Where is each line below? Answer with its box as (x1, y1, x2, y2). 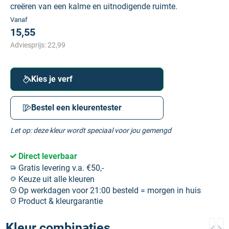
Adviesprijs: (10, 41, 48, 49)
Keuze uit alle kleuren (16, 174, 95, 184)
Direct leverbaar (16, 151, 77, 162)
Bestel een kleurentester (31, 103, 122, 113)
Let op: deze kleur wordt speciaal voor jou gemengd (10, 126, 171, 135)
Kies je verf (31, 74, 73, 84)
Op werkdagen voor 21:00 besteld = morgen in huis (16, 185, 201, 195)
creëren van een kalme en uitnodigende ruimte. (10, 2, 177, 11)
